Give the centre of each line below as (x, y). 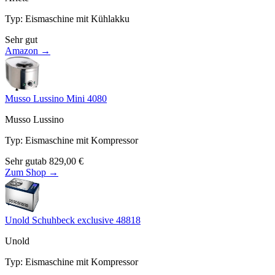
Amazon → (28, 50)
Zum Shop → (32, 172)
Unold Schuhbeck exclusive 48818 (73, 220)
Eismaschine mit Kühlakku (77, 18)
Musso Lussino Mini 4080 (56, 98)
